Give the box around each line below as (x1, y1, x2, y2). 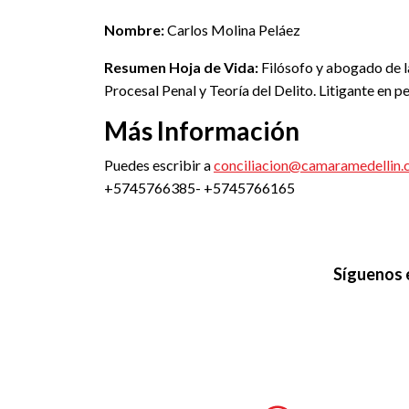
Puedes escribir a (104, 156, 214, 173)
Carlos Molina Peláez (164, 21, 300, 38)
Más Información (104, 115, 299, 146)
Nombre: (104, 21, 164, 38)
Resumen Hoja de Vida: (104, 58, 258, 76)
